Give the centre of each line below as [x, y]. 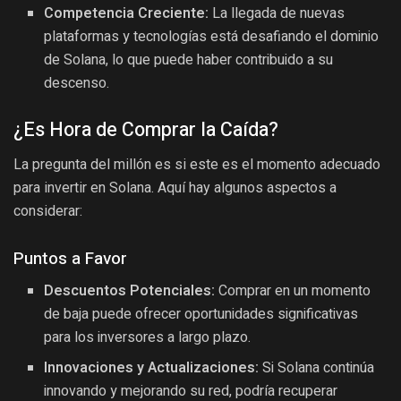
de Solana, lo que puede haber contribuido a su [189, 60]
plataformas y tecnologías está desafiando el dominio [212, 37]
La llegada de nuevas [277, 14]
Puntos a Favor [70, 258]
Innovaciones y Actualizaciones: [152, 368]
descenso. [77, 84]
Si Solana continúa [317, 368]
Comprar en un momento [293, 291]
